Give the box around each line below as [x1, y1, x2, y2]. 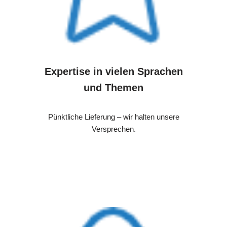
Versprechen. [91, 124, 136, 133]
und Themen [84, 82, 143, 93]
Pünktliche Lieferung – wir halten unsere [48, 112, 179, 121]
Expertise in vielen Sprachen [44, 65, 183, 77]
